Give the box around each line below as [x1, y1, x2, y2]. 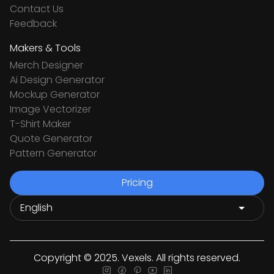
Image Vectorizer [10, 102, 91, 117]
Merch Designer [10, 58, 83, 73]
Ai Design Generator [10, 73, 105, 87]
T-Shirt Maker [10, 117, 71, 131]
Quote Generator [10, 131, 92, 146]
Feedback [10, 17, 57, 31]
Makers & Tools [10, 41, 81, 56]
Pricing [121, 176, 153, 190]
